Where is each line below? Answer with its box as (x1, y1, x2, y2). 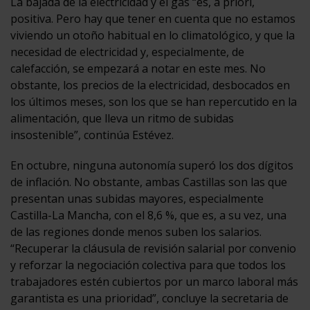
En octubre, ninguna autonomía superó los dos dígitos (10, 157, 293, 173)
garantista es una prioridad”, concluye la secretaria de (10, 290, 289, 306)
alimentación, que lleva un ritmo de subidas (10, 110, 234, 126)
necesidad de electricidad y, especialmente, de (10, 44, 244, 60)
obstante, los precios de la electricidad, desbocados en (10, 77, 290, 93)
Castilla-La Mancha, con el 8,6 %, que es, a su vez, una (10, 207, 286, 223)
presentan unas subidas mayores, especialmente (10, 190, 264, 206)
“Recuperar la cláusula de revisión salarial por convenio (10, 240, 296, 256)
